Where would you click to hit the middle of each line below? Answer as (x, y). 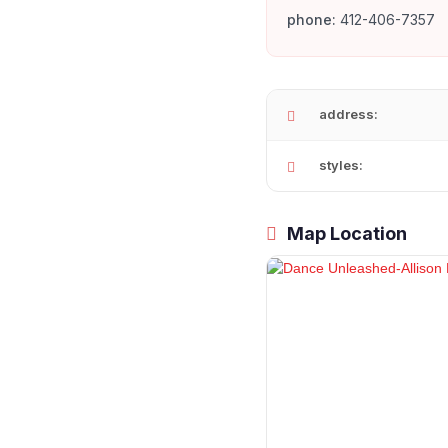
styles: (341, 165)
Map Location (345, 234)
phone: (311, 20)
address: (348, 114)
